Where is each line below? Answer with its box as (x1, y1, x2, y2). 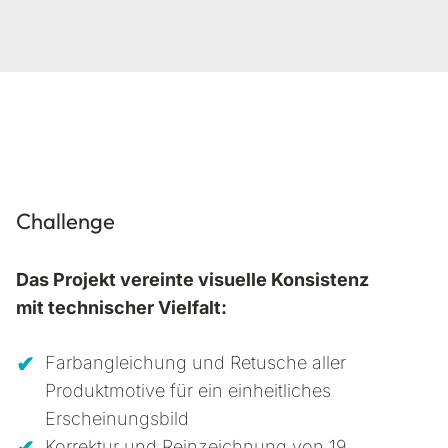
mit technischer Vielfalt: (16, 297, 227, 319)
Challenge (16, 207, 115, 236)
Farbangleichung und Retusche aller (44, 352, 346, 374)
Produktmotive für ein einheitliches (44, 380, 331, 402)
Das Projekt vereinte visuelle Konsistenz (16, 269, 369, 291)
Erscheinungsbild (44, 408, 189, 430)
